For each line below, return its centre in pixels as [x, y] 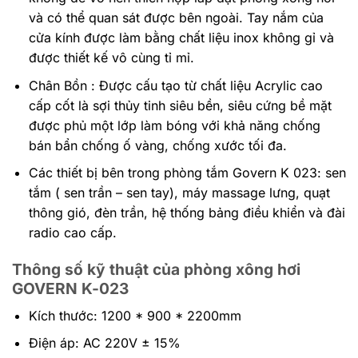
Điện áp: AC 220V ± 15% [104, 343]
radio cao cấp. [72, 233]
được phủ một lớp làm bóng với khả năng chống [174, 125]
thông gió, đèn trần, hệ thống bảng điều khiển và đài [187, 213]
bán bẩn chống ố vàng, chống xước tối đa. [157, 145]
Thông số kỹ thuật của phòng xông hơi [156, 270]
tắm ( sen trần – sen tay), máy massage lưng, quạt [179, 193]
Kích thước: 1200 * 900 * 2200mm [135, 315]
